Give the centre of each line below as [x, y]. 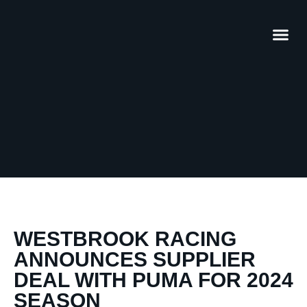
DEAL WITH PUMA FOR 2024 [153, 280]
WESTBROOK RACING [125, 239]
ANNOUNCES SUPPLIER [135, 259]
